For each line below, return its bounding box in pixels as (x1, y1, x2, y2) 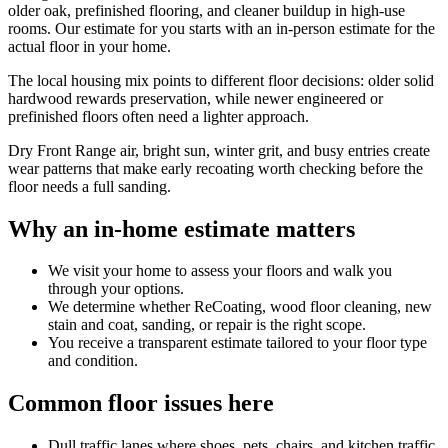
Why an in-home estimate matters (8, 215, 355, 242)
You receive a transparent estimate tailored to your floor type (48, 334, 427, 352)
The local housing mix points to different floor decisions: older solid (8, 71, 434, 89)
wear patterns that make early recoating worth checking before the (8, 159, 423, 177)
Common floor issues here (8, 390, 274, 417)
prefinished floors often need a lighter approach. (8, 107, 309, 125)
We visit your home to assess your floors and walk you (48, 262, 392, 280)
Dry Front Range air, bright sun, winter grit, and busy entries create (8, 141, 430, 159)
